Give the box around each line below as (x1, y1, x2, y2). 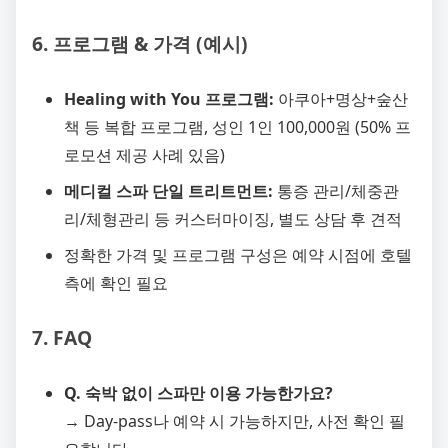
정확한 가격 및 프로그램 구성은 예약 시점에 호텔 (64, 244, 412, 267)
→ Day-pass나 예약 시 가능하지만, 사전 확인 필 (64, 410, 405, 433)
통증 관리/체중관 (273, 180, 399, 203)
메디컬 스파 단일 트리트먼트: (64, 180, 273, 203)
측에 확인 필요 (64, 272, 168, 295)
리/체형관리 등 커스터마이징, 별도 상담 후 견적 (64, 208, 402, 231)
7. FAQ (32, 324, 92, 352)
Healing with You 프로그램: (64, 88, 274, 111)
